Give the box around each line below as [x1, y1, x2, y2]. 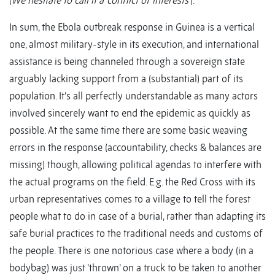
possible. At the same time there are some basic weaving [9, 124, 247, 137]
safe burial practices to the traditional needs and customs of [9, 227, 263, 240]
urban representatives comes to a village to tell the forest [9, 193, 250, 206]
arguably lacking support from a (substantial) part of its [9, 72, 243, 85]
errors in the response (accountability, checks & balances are [9, 141, 261, 154]
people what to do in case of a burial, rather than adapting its [9, 210, 266, 223]
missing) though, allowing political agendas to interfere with [9, 158, 261, 171]
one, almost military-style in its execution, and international [9, 38, 259, 51]
